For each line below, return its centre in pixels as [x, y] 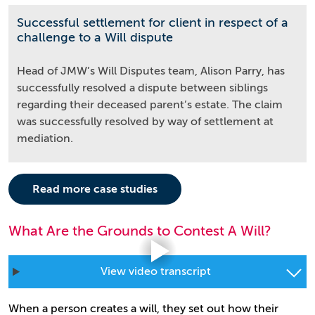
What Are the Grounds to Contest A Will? [140, 231]
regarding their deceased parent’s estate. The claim [150, 105]
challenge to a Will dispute [95, 37]
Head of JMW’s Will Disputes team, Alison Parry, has [151, 71]
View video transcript [156, 271]
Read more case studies [95, 189]
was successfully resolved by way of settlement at [145, 122]
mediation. [45, 139]
